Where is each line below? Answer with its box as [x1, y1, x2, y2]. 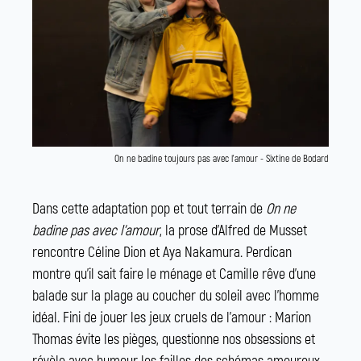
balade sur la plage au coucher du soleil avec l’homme [32, 286, 319, 305]
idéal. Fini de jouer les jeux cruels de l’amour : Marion [32, 308, 311, 327]
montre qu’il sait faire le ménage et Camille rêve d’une [32, 264, 316, 284]
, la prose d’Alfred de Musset [160, 221, 307, 240]
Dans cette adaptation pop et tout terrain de [32, 199, 266, 218]
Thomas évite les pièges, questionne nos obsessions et [32, 330, 315, 349]
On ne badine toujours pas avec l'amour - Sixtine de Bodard [114, 152, 329, 165]
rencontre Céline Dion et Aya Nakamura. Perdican [32, 243, 292, 262]
